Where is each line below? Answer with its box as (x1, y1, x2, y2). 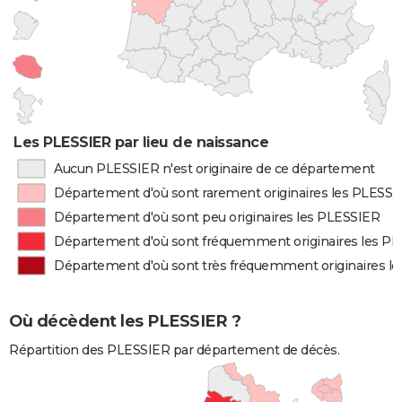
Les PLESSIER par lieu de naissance (13, 134, 269, 151)
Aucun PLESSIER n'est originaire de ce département (53, 161, 375, 177)
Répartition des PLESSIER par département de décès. (9, 342, 339, 359)
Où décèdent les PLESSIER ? (9, 311, 240, 332)
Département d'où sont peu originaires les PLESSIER (54, 209, 380, 225)
